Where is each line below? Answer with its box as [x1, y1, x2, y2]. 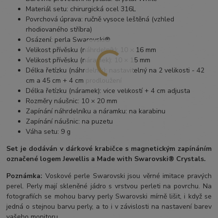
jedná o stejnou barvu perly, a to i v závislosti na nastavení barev [6, 202, 212, 212]
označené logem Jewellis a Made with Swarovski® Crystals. [6, 154, 206, 164]
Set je [6, 144, 27, 154]
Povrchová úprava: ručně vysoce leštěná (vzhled [26, 15, 175, 24]
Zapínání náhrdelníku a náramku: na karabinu [26, 107, 166, 116]
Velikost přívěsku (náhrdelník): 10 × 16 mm [26, 45, 157, 55]
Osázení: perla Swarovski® [26, 35, 111, 45]
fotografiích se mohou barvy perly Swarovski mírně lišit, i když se [6, 192, 212, 201]
